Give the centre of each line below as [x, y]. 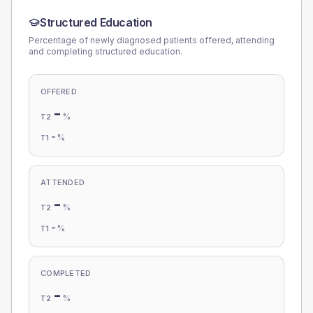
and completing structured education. [105, 51]
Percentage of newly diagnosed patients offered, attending [152, 40]
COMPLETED [66, 273]
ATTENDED [63, 182]
